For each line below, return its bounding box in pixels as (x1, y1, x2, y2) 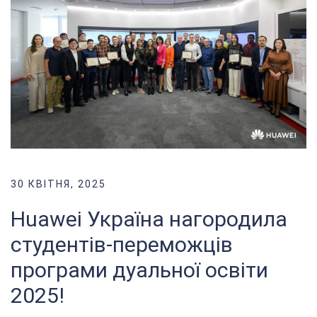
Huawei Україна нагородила (11, 206, 287, 231)
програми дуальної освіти (11, 257, 268, 282)
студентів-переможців (11, 231, 233, 257)
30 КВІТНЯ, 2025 (11, 178, 106, 190)
